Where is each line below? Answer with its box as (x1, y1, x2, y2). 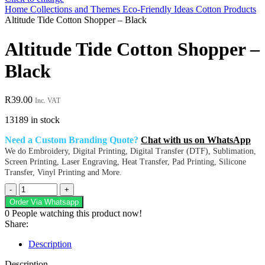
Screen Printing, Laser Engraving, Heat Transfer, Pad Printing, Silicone (5, 157, 246, 167)
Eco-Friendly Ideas (122, 4, 196, 15)
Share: (5, 219, 28, 230)
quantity (18, 247, 49, 257)
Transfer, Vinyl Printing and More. (5, 168, 122, 177)
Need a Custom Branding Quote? (5, 135, 141, 146)
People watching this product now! (12, 208, 142, 219)
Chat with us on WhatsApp (141, 135, 251, 146)
